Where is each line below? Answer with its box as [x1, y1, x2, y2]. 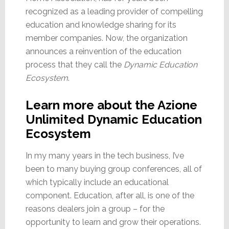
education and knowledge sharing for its [25, 19, 176, 30]
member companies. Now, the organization [25, 33, 188, 43]
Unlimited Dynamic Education [25, 111, 202, 127]
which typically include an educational [25, 177, 169, 187]
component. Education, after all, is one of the [25, 190, 194, 200]
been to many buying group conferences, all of [25, 164, 202, 174]
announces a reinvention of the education [25, 46, 181, 56]
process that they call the [25, 59, 124, 70]
